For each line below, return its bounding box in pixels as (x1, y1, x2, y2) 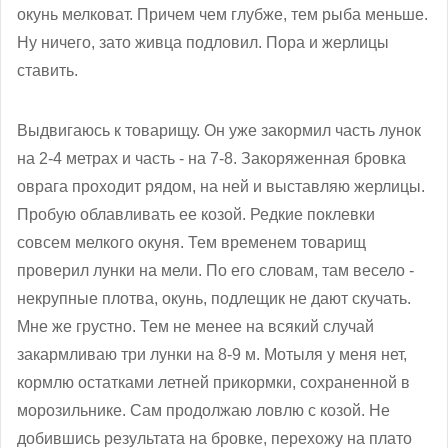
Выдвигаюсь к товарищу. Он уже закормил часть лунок (17, 121, 421, 139)
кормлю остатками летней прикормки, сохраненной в (17, 373, 410, 391)
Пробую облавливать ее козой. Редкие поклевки (17, 205, 375, 223)
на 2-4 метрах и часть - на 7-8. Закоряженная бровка (17, 149, 406, 167)
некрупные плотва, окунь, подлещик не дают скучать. (17, 289, 411, 307)
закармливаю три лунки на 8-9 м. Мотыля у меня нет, (17, 345, 407, 363)
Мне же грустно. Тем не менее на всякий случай (17, 317, 374, 335)
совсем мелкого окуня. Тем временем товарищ (17, 233, 366, 251)
